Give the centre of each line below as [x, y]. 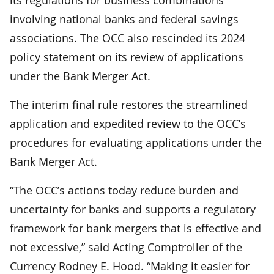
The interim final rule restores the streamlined [129, 104]
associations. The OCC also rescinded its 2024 [128, 38]
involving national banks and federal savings [124, 19]
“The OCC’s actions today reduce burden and [124, 190]
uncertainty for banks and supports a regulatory [133, 209]
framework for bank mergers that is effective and [135, 228]
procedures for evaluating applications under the [136, 142]
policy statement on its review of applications [127, 57]
